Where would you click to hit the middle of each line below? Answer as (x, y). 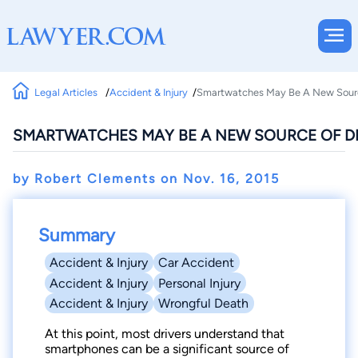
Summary (77, 235)
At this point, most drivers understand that (165, 334)
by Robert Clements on (98, 179)
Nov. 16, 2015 (231, 179)
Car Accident (197, 263)
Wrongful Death (204, 303)
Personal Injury (200, 283)
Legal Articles (68, 92)
